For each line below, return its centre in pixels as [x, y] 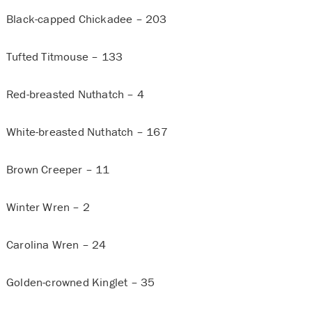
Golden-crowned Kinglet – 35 [80, 282]
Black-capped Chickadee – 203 [86, 19]
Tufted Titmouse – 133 [64, 57]
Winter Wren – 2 [48, 207]
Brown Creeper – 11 [58, 170]
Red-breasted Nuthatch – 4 [75, 94]
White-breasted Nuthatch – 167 [87, 132]
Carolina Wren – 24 [56, 245]
